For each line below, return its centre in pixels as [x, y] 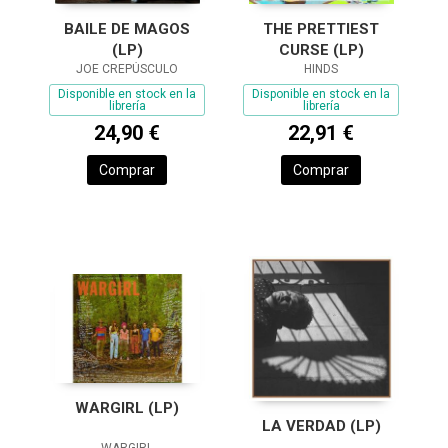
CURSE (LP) [321, 50]
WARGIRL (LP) [127, 407]
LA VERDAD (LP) [321, 426]
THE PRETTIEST [321, 29]
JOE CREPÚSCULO [127, 69]
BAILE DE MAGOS [127, 29]
